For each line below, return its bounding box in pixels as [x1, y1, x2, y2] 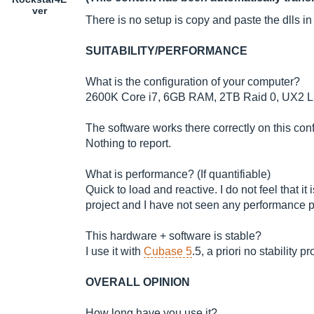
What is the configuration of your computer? [86, 76, 300, 88]
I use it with [86, 245, 144, 258]
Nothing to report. [86, 137, 171, 150]
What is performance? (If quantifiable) [86, 168, 271, 181]
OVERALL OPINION [86, 276, 190, 289]
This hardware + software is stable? [86, 230, 261, 243]
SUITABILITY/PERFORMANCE [86, 45, 247, 57]
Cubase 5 [144, 245, 192, 258]
